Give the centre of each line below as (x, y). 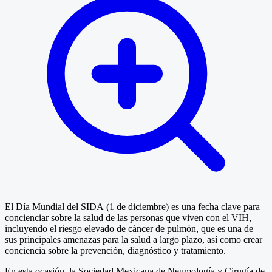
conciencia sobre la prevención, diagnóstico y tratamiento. (115, 251)
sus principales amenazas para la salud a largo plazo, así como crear (134, 240)
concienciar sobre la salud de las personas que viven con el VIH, (128, 218)
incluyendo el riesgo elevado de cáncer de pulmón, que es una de (129, 229)
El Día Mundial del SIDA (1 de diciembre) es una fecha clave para (132, 207)
